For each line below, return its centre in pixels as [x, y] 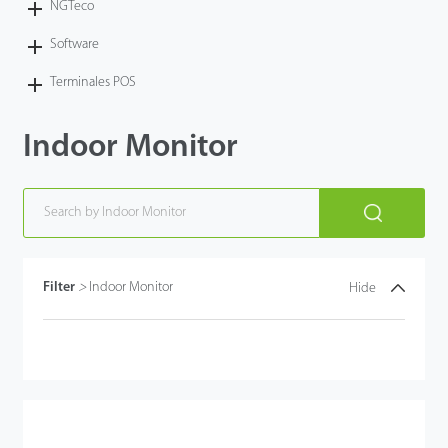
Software [75, 44]
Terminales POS [93, 82]
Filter [61, 288]
